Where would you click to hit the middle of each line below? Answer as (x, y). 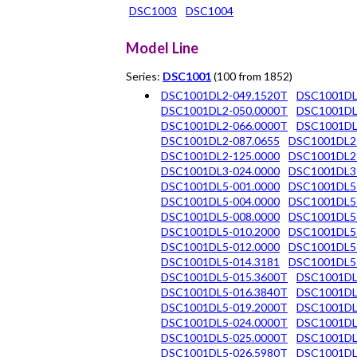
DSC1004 (210, 11)
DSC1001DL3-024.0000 (220, 171)
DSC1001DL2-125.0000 (220, 155)
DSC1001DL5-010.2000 (220, 231)
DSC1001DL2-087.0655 (220, 140)
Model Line (162, 47)
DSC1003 (153, 11)
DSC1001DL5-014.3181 (220, 261)
